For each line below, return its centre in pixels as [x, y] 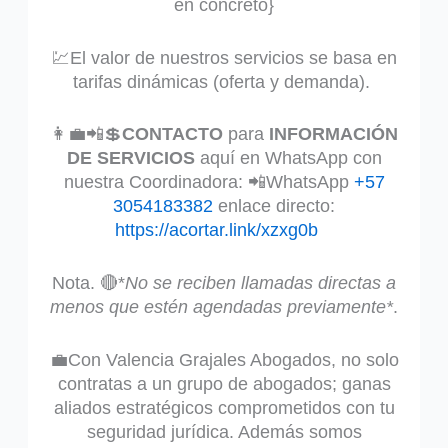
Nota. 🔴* [88, 283]
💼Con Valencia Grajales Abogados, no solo [224, 359]
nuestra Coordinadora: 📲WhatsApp [208, 182]
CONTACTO [172, 134]
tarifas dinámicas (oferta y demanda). [224, 81]
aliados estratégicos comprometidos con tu [224, 407]
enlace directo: [274, 206]
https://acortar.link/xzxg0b [216, 230]
